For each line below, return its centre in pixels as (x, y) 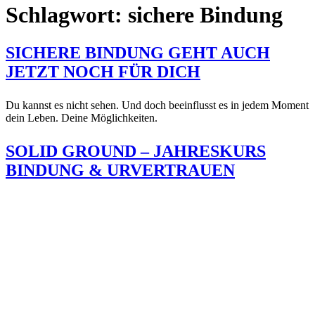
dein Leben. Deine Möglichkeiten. (82, 117)
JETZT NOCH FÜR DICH (103, 71)
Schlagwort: (67, 15)
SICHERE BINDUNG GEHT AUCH (138, 52)
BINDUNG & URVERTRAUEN (120, 170)
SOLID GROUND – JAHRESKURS (136, 151)
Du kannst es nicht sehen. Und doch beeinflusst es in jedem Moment (157, 105)
